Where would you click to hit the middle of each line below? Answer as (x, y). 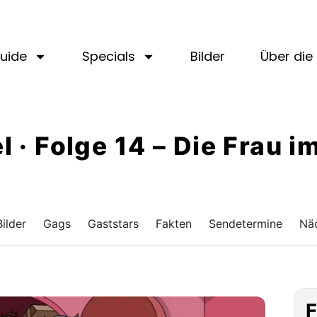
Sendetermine (245, 224)
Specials (109, 56)
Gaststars (113, 224)
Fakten (173, 224)
